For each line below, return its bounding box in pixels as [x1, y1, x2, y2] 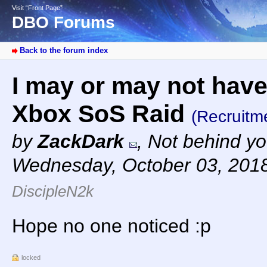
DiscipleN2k [12, 182, 94, 201]
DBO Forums [12, 13, 115, 32]
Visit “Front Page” [12, 4, 63, 11]
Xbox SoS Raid [12, 100, 191, 128]
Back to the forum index [20, 46, 108, 55]
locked [21, 254, 41, 262]
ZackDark [38, 131, 124, 153]
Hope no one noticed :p [12, 215, 211, 237]
